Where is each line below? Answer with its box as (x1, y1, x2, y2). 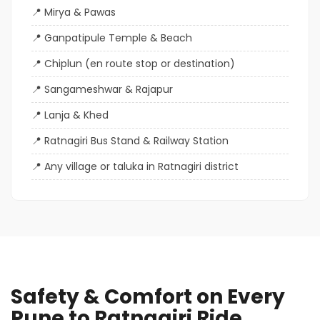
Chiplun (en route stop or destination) (44, 56, 235, 71)
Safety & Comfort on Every (11, 282, 285, 311)
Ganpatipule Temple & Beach (44, 30, 192, 45)
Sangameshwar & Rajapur (44, 81, 173, 96)
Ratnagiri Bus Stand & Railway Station (44, 133, 229, 148)
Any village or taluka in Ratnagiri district (44, 159, 239, 174)
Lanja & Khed (44, 107, 109, 122)
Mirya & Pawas (44, 4, 116, 19)
